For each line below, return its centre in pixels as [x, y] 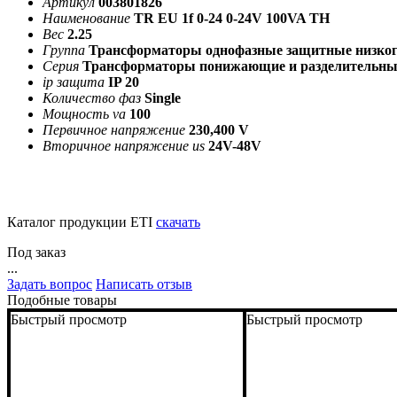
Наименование [86, 19]
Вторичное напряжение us [124, 146]
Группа [64, 51]
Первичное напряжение [114, 130]
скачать [178, 222]
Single [163, 98]
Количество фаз [92, 98]
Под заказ [36, 253]
